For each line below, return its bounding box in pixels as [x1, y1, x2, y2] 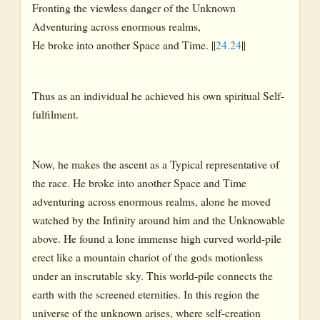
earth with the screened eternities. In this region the [32, 286, 259, 301]
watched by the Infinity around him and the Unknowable [32, 211, 285, 227]
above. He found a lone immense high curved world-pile [32, 230, 281, 246]
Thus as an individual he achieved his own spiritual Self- [32, 87, 284, 103]
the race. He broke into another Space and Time [32, 174, 246, 190]
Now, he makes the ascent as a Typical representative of [32, 156, 279, 171]
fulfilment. [32, 106, 79, 121]
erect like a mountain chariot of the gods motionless [32, 249, 263, 264]
